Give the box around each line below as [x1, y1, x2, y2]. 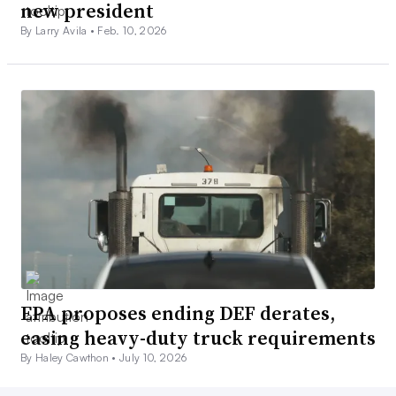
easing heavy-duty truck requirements [20, 324, 376, 352]
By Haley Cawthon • [20, 351, 120, 365]
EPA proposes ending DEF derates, [20, 300, 335, 327]
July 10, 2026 [119, 351, 187, 365]
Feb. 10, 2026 [97, 23, 167, 37]
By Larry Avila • [20, 23, 98, 37]
